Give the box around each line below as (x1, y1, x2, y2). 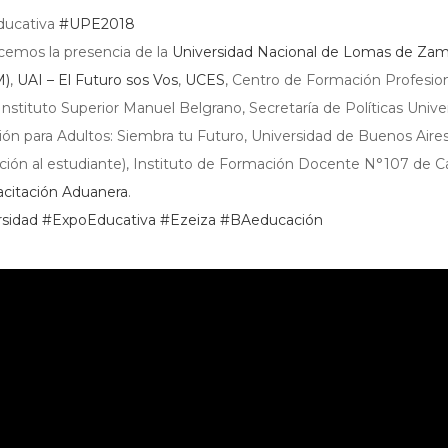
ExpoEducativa (51, 211, 156, 229)
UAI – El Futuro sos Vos (16, 71, 178, 89)
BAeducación (229, 211, 323, 229)
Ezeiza (169, 211, 216, 229)
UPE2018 (68, 15, 135, 33)
